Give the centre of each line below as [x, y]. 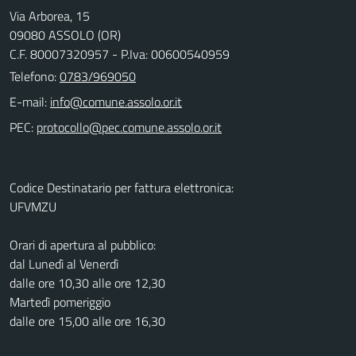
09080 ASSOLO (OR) [65, 35]
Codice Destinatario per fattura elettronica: [122, 187]
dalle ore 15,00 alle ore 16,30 [87, 321]
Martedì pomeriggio [60, 302]
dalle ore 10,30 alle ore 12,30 [87, 282]
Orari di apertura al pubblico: [83, 244]
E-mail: [28, 101]
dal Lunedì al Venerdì [64, 263]
